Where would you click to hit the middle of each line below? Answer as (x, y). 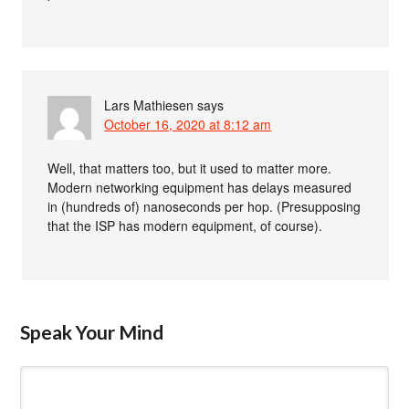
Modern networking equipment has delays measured (200, 187)
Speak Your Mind (92, 332)
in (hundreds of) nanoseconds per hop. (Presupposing (204, 206)
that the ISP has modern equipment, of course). (185, 225)
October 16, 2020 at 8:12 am (188, 124)
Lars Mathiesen (149, 105)
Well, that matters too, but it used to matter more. (190, 168)
